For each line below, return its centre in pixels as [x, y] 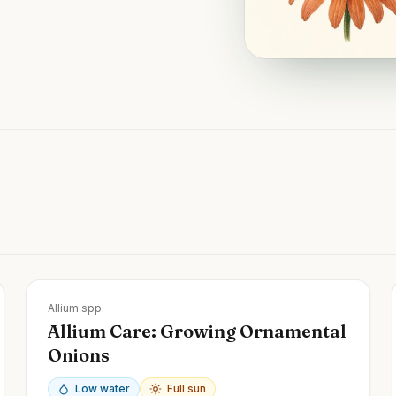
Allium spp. [76, 308]
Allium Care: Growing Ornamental [198, 331]
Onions [79, 354]
